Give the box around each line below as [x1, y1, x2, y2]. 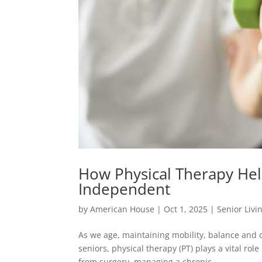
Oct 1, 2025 [164, 204, 208, 215]
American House [90, 204, 155, 215]
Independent [78, 178, 171, 200]
